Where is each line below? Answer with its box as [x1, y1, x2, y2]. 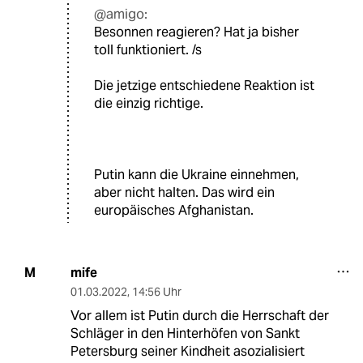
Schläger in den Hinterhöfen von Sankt [70, 324, 300, 342]
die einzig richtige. [94, 94, 203, 112]
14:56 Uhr [131, 284, 181, 299]
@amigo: [94, 5, 147, 23]
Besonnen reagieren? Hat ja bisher [94, 23, 299, 41]
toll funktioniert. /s [94, 41, 202, 58]
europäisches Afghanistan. [94, 201, 254, 219]
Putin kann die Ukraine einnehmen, [94, 165, 299, 183]
